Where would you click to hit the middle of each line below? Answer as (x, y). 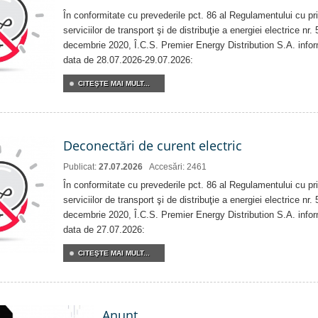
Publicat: (81, 167)
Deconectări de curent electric (153, 146)
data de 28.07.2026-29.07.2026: (128, 60)
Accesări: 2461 (178, 167)
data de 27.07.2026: (104, 230)
